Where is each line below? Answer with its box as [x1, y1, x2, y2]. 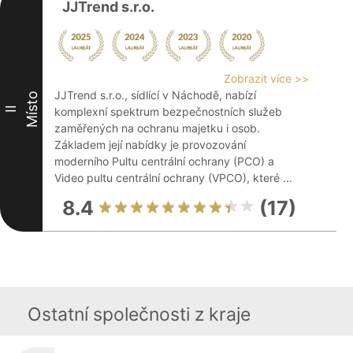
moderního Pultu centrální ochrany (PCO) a [54, 154, 274, 168]
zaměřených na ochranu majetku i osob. [54, 121, 260, 135]
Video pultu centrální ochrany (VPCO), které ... [54, 171, 292, 184]
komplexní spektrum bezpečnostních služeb [54, 105, 282, 118]
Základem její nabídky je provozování [54, 138, 246, 151]
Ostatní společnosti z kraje [28, 303, 251, 325]
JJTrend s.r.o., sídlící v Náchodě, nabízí [54, 88, 256, 102]
